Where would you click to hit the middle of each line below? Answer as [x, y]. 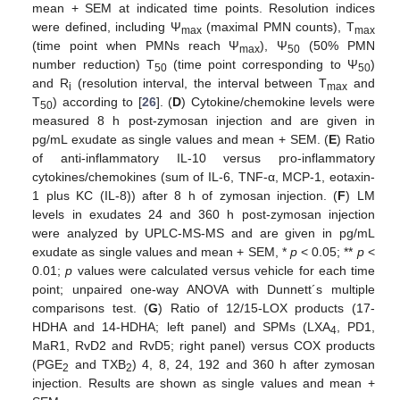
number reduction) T [93, 65]
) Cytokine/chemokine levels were [278, 102]
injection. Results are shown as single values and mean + [204, 383]
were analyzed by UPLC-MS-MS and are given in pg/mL [204, 233]
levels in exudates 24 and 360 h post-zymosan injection [204, 215]
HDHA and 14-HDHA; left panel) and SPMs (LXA [181, 327]
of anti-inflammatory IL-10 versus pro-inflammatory [204, 158]
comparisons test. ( [91, 308]
